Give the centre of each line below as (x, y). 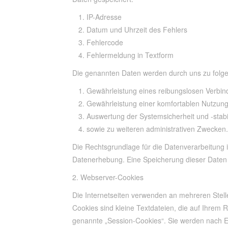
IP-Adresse (104, 17)
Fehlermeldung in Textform (130, 55)
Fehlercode (105, 42)
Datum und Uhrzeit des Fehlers (137, 30)
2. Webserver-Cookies (108, 177)
